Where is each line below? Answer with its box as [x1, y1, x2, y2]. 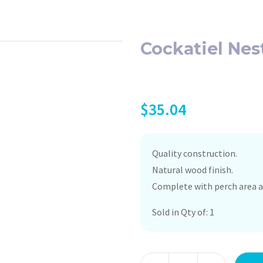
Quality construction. [152, 147, 237, 159]
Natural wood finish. [152, 164, 233, 176]
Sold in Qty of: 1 [152, 206, 214, 218]
